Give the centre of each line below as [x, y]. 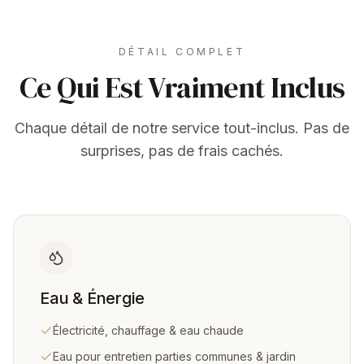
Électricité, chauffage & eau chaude [148, 330]
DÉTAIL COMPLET [182, 52]
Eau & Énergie [92, 298]
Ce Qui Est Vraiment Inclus [182, 87]
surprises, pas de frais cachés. [182, 151]
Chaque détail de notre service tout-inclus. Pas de [182, 128]
